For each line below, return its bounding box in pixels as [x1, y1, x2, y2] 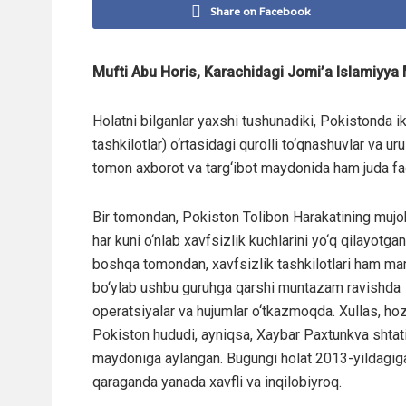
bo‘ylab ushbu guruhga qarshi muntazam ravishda [92, 278, 401, 296]
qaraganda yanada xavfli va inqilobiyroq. [92, 372, 342, 391]
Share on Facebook [209, 3, 310, 19]
